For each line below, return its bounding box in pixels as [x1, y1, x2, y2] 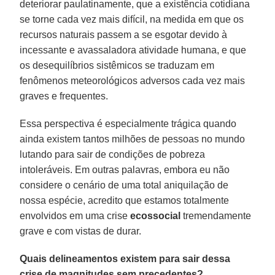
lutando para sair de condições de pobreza [20, 149, 206, 160]
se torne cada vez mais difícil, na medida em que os [20, 14, 244, 25]
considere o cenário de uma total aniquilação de [20, 179, 229, 190]
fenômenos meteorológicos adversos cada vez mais [20, 75, 246, 86]
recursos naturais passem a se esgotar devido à [20, 29, 228, 40]
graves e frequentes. [20, 90, 109, 101]
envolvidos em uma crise [20, 210, 131, 221]
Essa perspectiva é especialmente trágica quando [20, 118, 237, 129]
